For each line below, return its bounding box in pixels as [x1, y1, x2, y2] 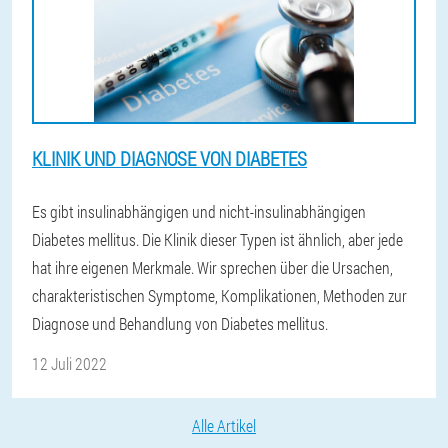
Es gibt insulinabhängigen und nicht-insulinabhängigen [32, 201, 366, 222]
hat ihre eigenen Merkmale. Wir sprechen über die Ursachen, [32, 257, 393, 278]
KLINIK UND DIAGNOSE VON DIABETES [32, 146, 307, 171]
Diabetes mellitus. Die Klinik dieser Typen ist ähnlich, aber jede [32, 229, 403, 250]
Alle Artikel [192, 415, 256, 436]
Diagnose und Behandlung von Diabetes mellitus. [32, 313, 328, 334]
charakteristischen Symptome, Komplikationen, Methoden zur [32, 285, 407, 306]
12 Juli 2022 [32, 353, 107, 374]
